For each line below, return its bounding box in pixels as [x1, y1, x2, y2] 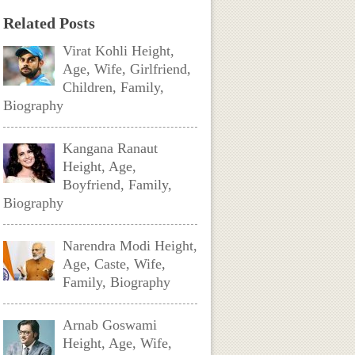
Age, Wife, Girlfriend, [63, 61, 192, 77]
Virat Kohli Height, [63, 43, 175, 59]
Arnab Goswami [63, 317, 158, 333]
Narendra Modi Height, [63, 238, 198, 254]
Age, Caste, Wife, [63, 256, 166, 272]
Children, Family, [63, 79, 165, 95]
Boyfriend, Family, [63, 177, 173, 193]
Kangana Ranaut [63, 140, 158, 156]
